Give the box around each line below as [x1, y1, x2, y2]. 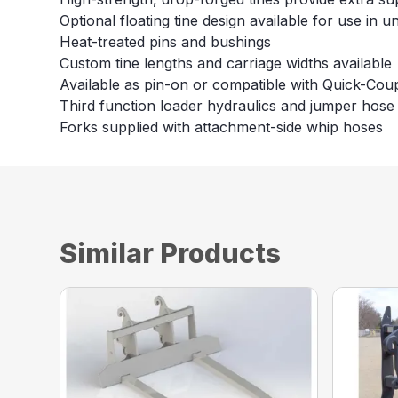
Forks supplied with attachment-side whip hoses [60, 118, 384, 137]
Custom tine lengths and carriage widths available [60, 54, 393, 73]
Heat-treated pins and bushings [60, 33, 272, 52]
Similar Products [60, 237, 282, 270]
